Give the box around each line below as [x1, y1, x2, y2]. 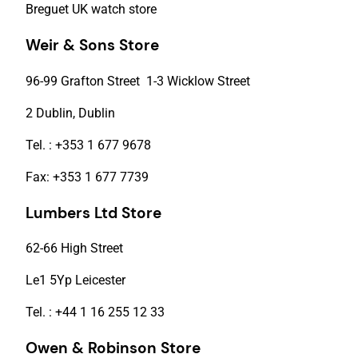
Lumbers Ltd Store [26, 202, 161, 223]
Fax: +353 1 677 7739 [26, 169, 149, 185]
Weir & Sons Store [26, 35, 159, 56]
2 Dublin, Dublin [26, 105, 115, 121]
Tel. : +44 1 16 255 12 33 [26, 304, 165, 320]
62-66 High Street [26, 241, 123, 257]
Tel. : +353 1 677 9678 [26, 137, 151, 153]
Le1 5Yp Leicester [26, 272, 125, 288]
